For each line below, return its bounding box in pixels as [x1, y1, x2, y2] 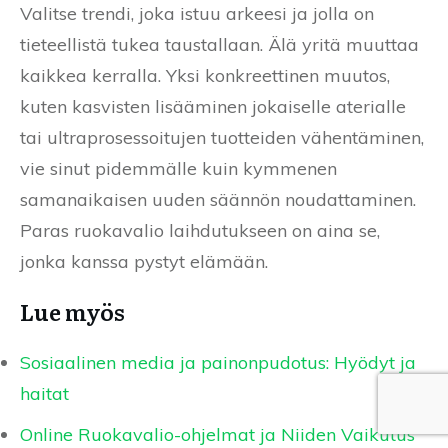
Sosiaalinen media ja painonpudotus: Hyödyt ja [20, 351, 416, 375]
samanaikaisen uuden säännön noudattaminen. [20, 188, 416, 212]
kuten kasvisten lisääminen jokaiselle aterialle [20, 95, 406, 119]
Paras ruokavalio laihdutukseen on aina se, [20, 219, 380, 243]
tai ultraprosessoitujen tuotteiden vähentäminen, [20, 126, 424, 150]
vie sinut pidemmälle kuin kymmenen [20, 157, 337, 181]
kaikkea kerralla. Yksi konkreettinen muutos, [20, 64, 390, 88]
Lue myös [20, 295, 125, 329]
